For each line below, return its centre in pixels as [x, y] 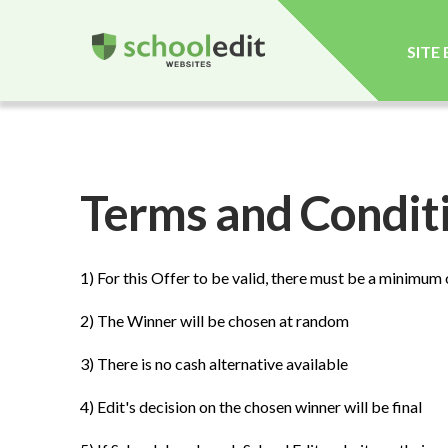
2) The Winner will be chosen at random [214, 321]
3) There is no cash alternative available [214, 364]
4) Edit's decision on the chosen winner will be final [252, 407]
